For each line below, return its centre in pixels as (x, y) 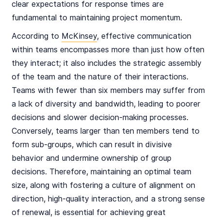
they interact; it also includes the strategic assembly (107, 63)
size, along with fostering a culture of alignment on (103, 185)
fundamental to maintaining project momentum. (97, 18)
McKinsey (79, 36)
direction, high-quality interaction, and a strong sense (108, 199)
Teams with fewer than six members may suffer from (108, 90)
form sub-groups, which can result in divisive (92, 145)
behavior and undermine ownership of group (92, 158)
